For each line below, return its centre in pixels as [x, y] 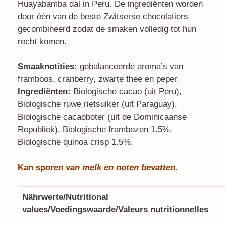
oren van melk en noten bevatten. [111, 167]
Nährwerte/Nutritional [65, 197]
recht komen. [42, 41]
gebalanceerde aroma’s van [132, 67]
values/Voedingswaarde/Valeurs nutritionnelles [115, 210]
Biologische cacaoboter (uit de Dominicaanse [102, 117]
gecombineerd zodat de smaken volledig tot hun [107, 29]
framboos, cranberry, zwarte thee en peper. [98, 79]
